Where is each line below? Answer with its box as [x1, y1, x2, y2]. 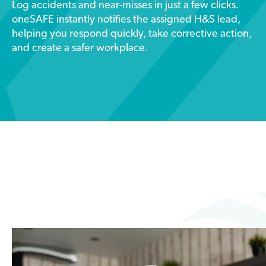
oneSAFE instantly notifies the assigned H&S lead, [12, 14, 240, 26]
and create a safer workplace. [12, 43, 148, 54]
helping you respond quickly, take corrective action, [12, 28, 252, 40]
